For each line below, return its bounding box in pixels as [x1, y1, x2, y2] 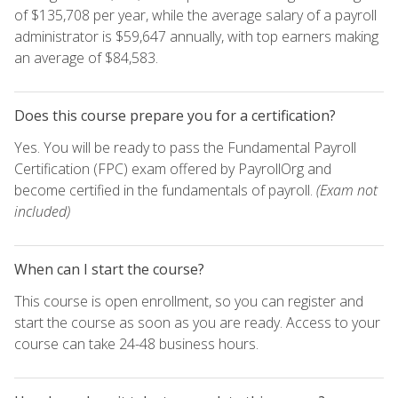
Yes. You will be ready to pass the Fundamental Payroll [14, 137, 356, 157]
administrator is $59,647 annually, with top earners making [14, 26, 378, 46]
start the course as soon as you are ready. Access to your [14, 312, 380, 332]
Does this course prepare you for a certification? [14, 105, 336, 125]
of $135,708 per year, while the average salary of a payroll [14, 4, 377, 25]
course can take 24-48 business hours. [14, 333, 259, 354]
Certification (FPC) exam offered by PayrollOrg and [14, 158, 331, 179]
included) [14, 201, 70, 221]
